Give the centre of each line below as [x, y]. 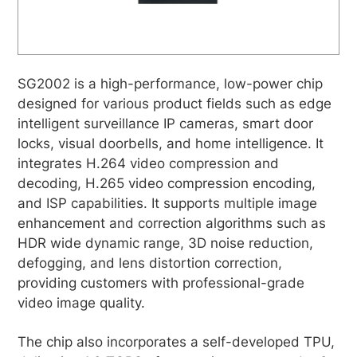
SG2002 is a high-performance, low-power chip [171, 83]
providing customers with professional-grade [161, 282]
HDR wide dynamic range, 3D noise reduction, [166, 243]
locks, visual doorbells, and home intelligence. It [171, 143]
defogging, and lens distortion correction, [150, 263]
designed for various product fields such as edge [175, 103]
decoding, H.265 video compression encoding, [167, 183]
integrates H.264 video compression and [149, 163]
